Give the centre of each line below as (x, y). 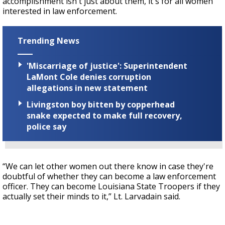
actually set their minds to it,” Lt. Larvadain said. (91, 197)
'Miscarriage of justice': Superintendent (107, 66)
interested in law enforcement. (60, 11)
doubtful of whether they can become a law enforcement (109, 177)
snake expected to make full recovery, (104, 116)
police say (46, 127)
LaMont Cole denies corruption (89, 77)
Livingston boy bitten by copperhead (101, 105)
